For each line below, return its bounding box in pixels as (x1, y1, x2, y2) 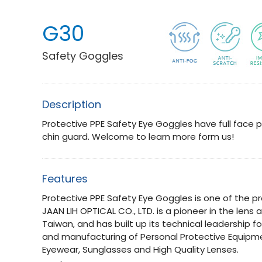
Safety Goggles (42, 49, 123, 63)
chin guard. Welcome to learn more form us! (42, 130, 234, 143)
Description (42, 97, 101, 112)
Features (42, 171, 88, 186)
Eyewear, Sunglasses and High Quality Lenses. (42, 243, 239, 256)
